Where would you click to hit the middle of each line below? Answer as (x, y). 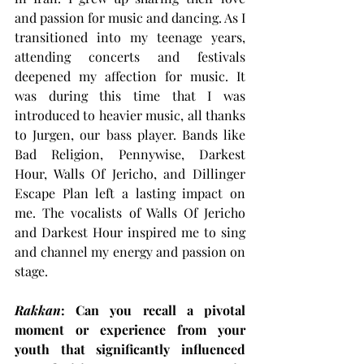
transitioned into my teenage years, (130, 37)
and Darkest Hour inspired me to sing (130, 232)
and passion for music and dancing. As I (130, 17)
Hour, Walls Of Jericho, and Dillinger (130, 173)
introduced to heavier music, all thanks (130, 115)
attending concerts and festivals (130, 56)
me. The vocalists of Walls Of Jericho (130, 212)
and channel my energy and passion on (130, 251)
